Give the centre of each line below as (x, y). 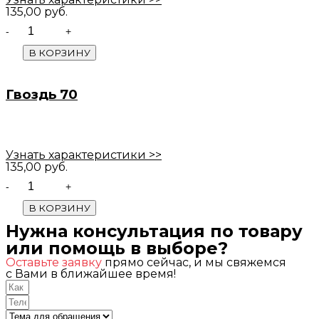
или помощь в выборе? (117, 248)
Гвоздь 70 (42, 94)
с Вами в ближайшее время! (91, 273)
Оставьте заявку (54, 262)
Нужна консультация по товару (154, 231)
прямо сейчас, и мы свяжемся (194, 262)
